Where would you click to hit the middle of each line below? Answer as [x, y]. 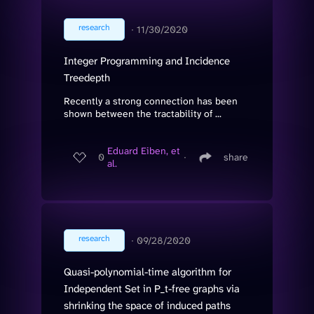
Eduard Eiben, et [144, 151]
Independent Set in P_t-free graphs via [152, 288]
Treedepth [87, 77]
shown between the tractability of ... [143, 113]
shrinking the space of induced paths [147, 305]
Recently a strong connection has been [151, 101]
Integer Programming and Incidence [147, 61]
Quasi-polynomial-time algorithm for [148, 272]
